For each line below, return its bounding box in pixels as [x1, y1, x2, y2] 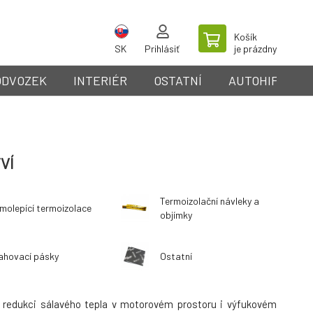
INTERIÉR [73, 73, 127, 88]
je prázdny [234, 43, 277, 54]
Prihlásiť [145, 43, 180, 54]
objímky [159, 209, 192, 221]
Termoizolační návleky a [159, 195, 259, 207]
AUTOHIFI [228, 73, 282, 88]
